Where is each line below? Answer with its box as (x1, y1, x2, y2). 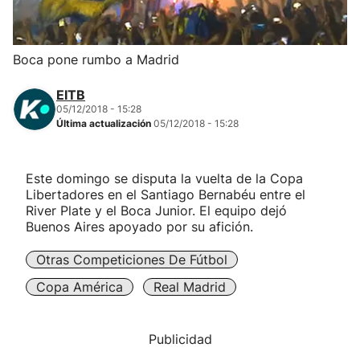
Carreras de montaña (13, 194, 147, 210)
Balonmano (13, 61, 84, 77)
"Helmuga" (13, 280, 79, 297)
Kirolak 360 (13, 106, 87, 122)
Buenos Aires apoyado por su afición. (26, 219, 253, 235)
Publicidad (148, 331, 212, 347)
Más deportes (13, 237, 100, 253)
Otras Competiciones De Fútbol (36, 252, 227, 268)
